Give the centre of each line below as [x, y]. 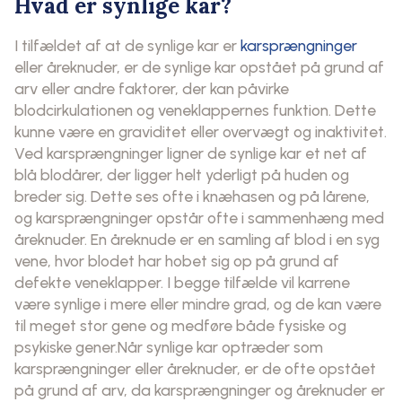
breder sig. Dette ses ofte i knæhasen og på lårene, [192, 196]
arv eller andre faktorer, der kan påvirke [152, 88]
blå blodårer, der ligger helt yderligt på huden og [182, 174]
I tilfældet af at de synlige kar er [127, 45]
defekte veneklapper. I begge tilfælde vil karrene [182, 282]
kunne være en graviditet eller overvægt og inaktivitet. [201, 131]
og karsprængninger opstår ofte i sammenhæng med [199, 217]
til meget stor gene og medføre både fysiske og [180, 325]
